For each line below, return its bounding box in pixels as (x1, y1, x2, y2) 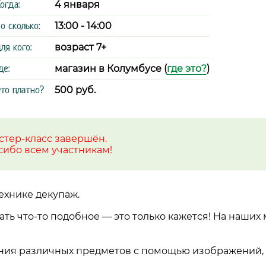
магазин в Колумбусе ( (54, 63, 167, 74)
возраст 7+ (54, 42, 106, 53)
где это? (166, 63, 207, 74)
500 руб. (54, 84, 96, 96)
